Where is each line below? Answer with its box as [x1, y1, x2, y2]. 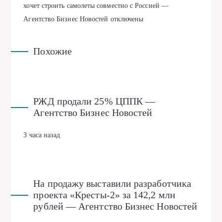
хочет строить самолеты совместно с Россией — [23, 1, 168, 9]
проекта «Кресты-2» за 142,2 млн [33, 189, 175, 200]
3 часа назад [23, 131, 60, 139]
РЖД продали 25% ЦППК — [33, 95, 156, 107]
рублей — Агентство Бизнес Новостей [33, 200, 198, 212]
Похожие [33, 45, 72, 56]
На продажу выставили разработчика [33, 177, 192, 189]
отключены [108, 15, 144, 23]
